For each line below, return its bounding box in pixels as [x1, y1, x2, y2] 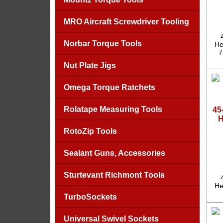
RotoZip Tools [63, 127, 117, 135]
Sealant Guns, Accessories [63, 149, 165, 157]
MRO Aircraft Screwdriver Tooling [63, 17, 189, 26]
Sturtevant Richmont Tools [63, 171, 165, 179]
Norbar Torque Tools [63, 39, 142, 48]
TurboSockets [63, 193, 117, 201]
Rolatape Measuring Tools [63, 105, 162, 113]
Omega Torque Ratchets [63, 83, 155, 92]
